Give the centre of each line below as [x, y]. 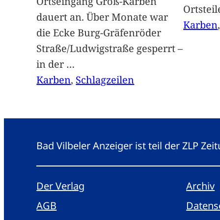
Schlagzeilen [105, 80]
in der [52, 64]
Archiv [201, 186]
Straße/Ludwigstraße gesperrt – [110, 49]
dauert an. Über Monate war [102, 17]
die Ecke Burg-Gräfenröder [99, 33]
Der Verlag [61, 186]
